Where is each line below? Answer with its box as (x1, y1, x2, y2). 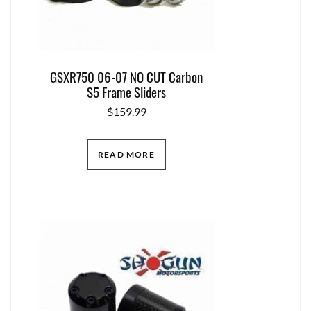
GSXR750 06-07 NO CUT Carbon (50, 67, 203, 87)
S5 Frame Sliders (87, 82, 166, 102)
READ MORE (98, 149, 155, 160)
